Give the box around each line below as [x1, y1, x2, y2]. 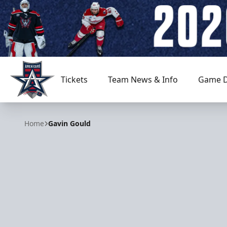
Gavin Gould [48, 119, 91, 128]
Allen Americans [10, 98, 71, 110]
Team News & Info [107, 74, 178, 85]
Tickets [60, 74, 88, 85]
